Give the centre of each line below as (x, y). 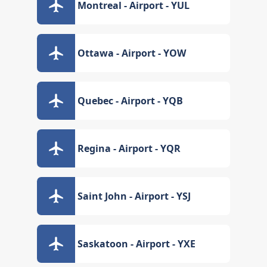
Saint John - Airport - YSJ (134, 196)
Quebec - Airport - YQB (131, 101)
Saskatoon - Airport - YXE (137, 244)
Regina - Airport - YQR (129, 148)
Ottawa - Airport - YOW (132, 53)
